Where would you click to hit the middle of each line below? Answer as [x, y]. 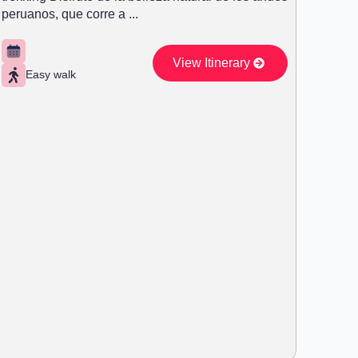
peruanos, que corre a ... [70, 14]
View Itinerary [211, 62]
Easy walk [51, 75]
